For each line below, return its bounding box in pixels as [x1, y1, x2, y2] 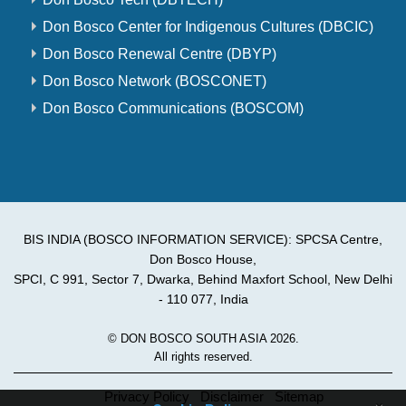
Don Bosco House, [150, 252, 256, 267]
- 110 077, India [158, 292, 248, 307]
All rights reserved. [153, 349, 253, 363]
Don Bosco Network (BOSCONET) [42, 73, 266, 90]
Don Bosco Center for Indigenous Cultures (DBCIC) [42, 19, 373, 35]
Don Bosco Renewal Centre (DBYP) [42, 46, 276, 63]
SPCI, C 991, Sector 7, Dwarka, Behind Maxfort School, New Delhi [14, 272, 392, 287]
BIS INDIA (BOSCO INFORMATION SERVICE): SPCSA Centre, [24, 232, 382, 247]
